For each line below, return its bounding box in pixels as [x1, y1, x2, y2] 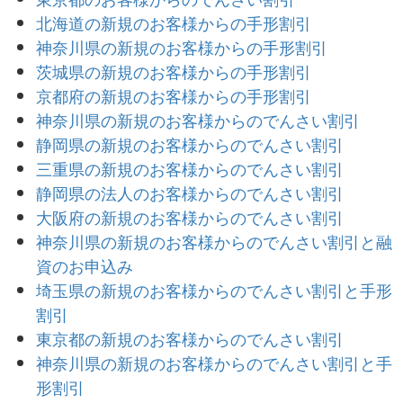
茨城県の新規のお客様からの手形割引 [36, 59, 311, 83]
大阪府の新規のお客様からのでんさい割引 [36, 205, 344, 228]
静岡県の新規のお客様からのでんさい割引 [36, 132, 344, 156]
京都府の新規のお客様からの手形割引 [36, 84, 311, 107]
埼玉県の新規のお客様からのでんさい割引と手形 [36, 278, 392, 301]
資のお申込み [36, 254, 133, 277]
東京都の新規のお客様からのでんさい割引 [36, 327, 344, 350]
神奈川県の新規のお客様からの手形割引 [36, 35, 327, 58]
